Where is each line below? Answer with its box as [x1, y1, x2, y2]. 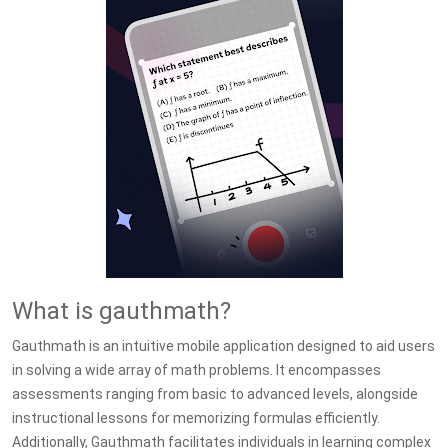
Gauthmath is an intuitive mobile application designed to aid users [12, 338, 435, 354]
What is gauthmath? [12, 297, 231, 325]
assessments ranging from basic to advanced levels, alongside [12, 386, 418, 402]
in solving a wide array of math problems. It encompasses [12, 362, 381, 378]
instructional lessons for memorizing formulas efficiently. [12, 410, 380, 426]
